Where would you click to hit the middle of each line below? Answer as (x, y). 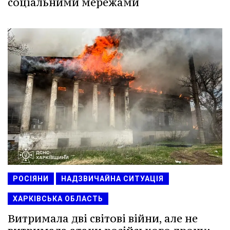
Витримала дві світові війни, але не (103, 218)
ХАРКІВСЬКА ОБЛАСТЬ (58, 198)
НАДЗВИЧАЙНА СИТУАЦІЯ (112, 178)
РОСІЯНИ (31, 178)
